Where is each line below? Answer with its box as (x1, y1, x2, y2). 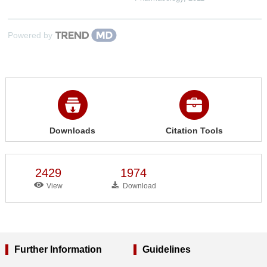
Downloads (49, 125, 96, 135)
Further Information (14, 244, 102, 254)
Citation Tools (166, 125, 223, 135)
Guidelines (142, 244, 191, 254)
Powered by (7, 30, 52, 40)
